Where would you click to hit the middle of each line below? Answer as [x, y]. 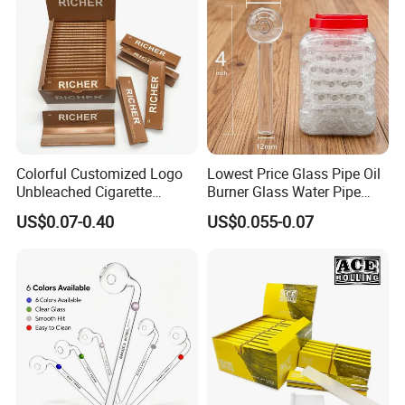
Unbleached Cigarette [85, 191]
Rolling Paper [59, 209]
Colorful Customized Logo [100, 173]
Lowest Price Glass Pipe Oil [293, 173]
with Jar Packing [260, 209]
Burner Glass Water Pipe [283, 191]
